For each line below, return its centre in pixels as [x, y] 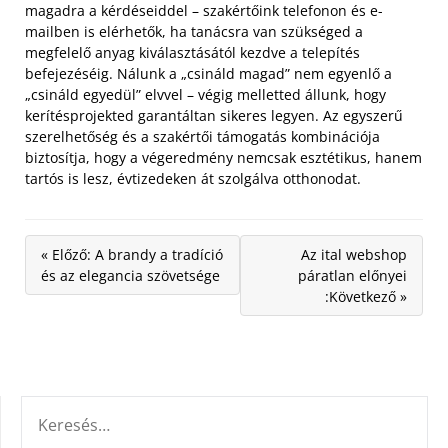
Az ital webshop [354, 254]
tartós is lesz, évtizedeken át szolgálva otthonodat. [193, 178]
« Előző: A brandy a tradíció [132, 254]
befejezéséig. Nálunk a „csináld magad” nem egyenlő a [208, 73]
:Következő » [366, 296]
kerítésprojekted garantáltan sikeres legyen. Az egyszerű [214, 115]
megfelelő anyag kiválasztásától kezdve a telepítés [192, 52]
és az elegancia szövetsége [130, 275]
